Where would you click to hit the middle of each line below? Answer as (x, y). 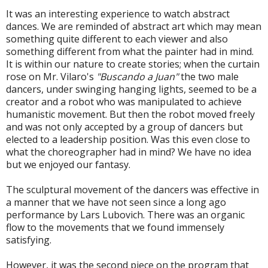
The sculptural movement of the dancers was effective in (133, 189)
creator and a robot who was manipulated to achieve (124, 101)
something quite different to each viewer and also (117, 39)
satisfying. (29, 240)
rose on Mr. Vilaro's (51, 76)
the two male (208, 76)
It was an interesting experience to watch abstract (118, 13)
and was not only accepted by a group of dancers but (124, 127)
